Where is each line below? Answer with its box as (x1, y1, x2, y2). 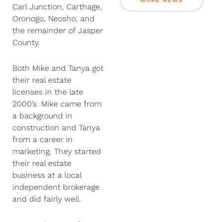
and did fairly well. (12, 194, 81, 204)
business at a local (12, 170, 81, 180)
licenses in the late (12, 87, 83, 97)
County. (12, 37, 40, 47)
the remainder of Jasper (12, 25, 103, 35)
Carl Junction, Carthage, (12, 1, 102, 11)
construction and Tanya (12, 122, 100, 132)
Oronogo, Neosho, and (12, 13, 95, 23)
